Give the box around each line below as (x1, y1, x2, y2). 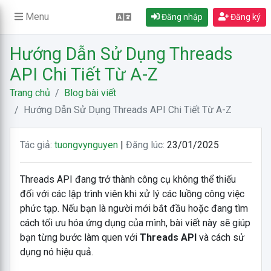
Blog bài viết (64, 87, 116, 99)
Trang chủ (9, 87, 50, 99)
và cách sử (196, 232, 244, 243)
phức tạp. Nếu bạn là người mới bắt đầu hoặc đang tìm (19, 203, 248, 214)
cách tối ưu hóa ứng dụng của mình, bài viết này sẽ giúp (19, 217, 250, 229)
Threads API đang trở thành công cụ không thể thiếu (19, 174, 236, 185)
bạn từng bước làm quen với (19, 232, 140, 243)
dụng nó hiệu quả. (19, 246, 93, 258)
